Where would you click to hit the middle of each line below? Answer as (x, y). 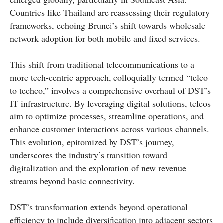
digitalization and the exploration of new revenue (98, 167)
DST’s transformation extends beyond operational (99, 206)
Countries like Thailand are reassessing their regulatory (110, 12)
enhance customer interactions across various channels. (110, 129)
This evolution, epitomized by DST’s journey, (92, 142)
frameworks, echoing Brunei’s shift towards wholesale (108, 25)
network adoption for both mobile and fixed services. (105, 38)
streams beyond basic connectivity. (72, 180)
